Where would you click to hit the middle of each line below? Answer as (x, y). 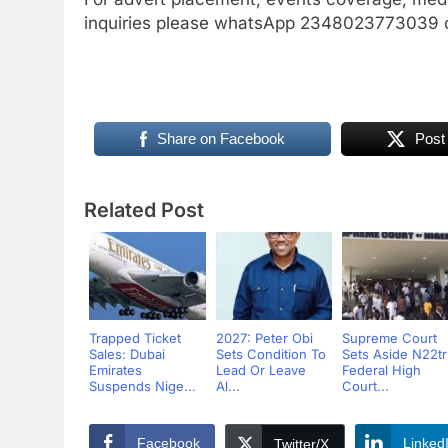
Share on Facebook (220, 139)
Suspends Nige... (142, 386)
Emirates (115, 370)
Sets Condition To (270, 354)
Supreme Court (389, 338)
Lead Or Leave (260, 370)
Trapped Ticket (135, 338)
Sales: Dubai (127, 354)
